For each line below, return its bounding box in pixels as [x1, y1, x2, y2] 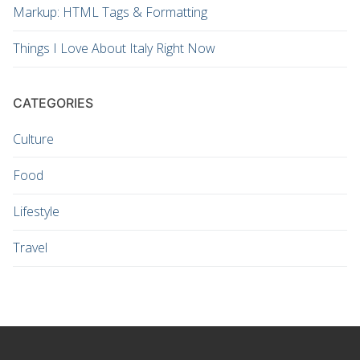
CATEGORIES [13, 94, 93, 111]
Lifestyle [13, 202, 59, 221]
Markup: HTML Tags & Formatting [13, 3, 207, 22]
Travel [13, 239, 47, 257]
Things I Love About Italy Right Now [13, 39, 215, 58]
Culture [13, 129, 54, 148]
